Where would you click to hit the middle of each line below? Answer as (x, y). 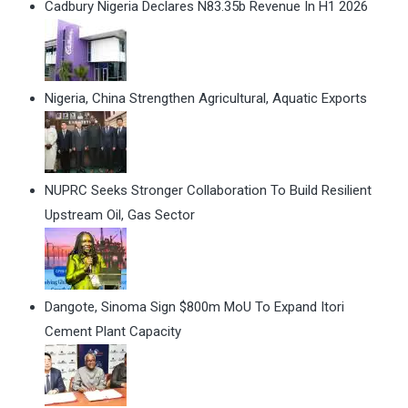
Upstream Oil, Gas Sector (120, 215)
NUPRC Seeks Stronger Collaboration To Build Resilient (208, 191)
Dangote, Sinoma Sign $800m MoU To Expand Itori (194, 307)
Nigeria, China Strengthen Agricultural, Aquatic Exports (206, 99)
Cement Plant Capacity (113, 332)
